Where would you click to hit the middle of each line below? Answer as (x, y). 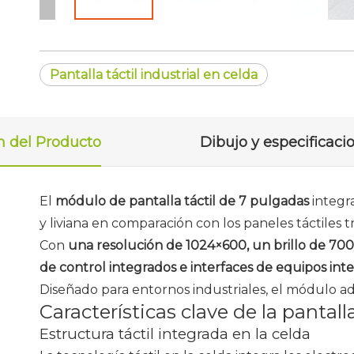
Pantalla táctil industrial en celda (154, 75)
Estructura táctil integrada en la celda (175, 334)
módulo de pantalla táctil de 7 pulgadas (184, 201)
